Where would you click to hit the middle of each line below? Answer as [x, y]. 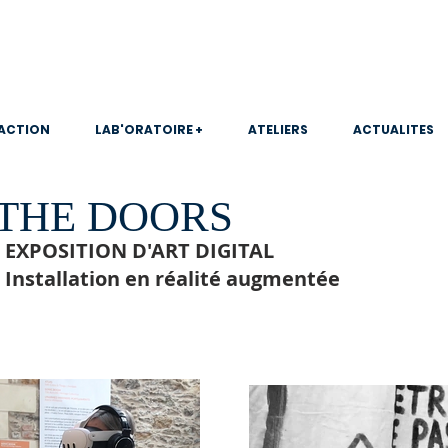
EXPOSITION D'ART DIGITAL [139, 250]
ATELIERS [277, 129]
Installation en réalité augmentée [172, 278]
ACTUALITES [393, 129]
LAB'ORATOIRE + [148, 129]
